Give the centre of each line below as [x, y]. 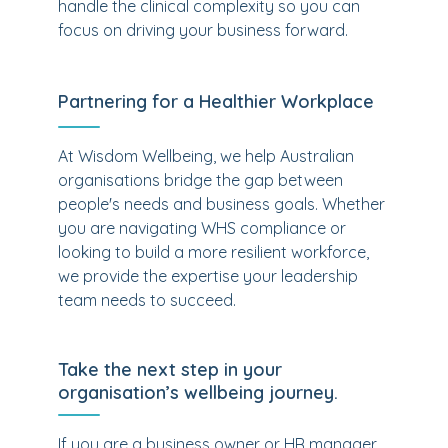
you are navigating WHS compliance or [202, 228]
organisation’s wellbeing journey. [198, 392]
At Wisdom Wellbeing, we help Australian [206, 156]
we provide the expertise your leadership [208, 276]
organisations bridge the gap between [200, 180]
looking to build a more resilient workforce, [213, 252]
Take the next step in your [170, 369]
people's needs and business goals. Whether [221, 204]
